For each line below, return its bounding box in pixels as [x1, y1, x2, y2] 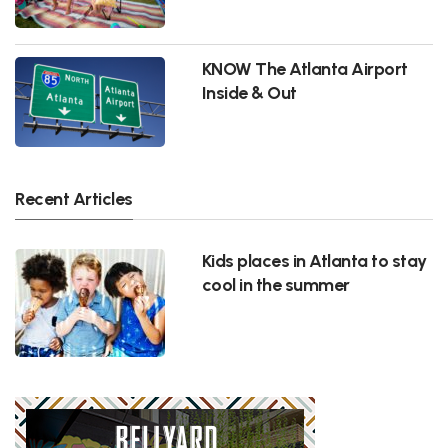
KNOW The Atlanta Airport [201, 57, 408, 79]
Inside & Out [201, 81, 297, 103]
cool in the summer [201, 273, 350, 295]
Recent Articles [15, 187, 133, 209]
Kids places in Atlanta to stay [201, 249, 427, 271]
